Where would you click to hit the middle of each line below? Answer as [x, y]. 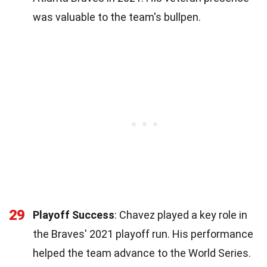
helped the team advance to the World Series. [142, 253]
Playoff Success [74, 215]
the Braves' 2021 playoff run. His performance [143, 234]
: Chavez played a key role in [181, 215]
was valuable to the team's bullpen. [117, 17]
